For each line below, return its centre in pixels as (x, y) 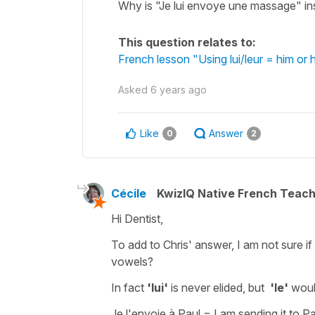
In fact (129, 287)
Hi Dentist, (137, 218)
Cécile (129, 193)
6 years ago (179, 89)
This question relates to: (187, 42)
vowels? (132, 261)
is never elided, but (219, 287)
